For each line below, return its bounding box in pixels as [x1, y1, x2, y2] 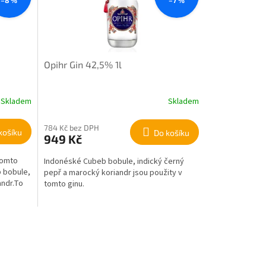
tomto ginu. [43, 178, 84, 190]
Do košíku [153, 127, 189, 138]
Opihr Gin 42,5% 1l [43, 58, 122, 70]
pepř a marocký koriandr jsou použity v [43, 166, 182, 179]
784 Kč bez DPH [43, 122, 99, 132]
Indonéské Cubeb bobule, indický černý [43, 155, 184, 167]
